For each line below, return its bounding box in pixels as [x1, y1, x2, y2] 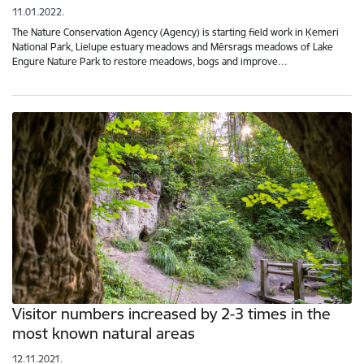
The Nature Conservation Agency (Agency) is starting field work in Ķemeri [12, 26, 339, 39]
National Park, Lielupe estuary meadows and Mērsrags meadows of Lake [12, 41, 333, 54]
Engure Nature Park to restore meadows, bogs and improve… [12, 55, 288, 68]
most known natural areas [12, 323, 195, 344]
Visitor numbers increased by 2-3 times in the [12, 304, 331, 324]
